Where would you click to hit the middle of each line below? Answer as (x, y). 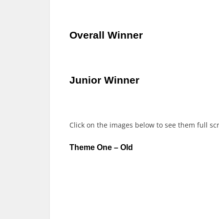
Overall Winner (106, 35)
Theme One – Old (102, 147)
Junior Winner (104, 80)
